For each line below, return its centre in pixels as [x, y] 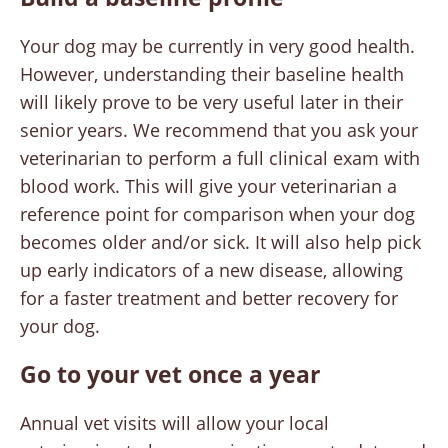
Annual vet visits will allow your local [174, 423]
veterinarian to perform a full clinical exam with [220, 158]
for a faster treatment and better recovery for [209, 298]
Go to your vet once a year [170, 374]
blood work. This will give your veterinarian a [208, 186]
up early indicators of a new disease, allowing [211, 270]
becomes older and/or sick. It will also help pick [220, 242]
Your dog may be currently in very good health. [217, 46]
